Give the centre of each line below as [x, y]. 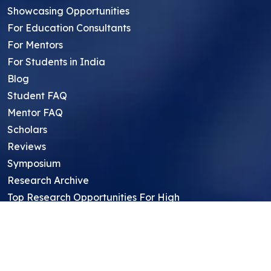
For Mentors [35, 44]
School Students [45, 209]
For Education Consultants [69, 28]
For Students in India [56, 61]
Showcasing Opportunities [68, 11]
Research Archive [48, 180]
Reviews [27, 146]
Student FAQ [37, 95]
